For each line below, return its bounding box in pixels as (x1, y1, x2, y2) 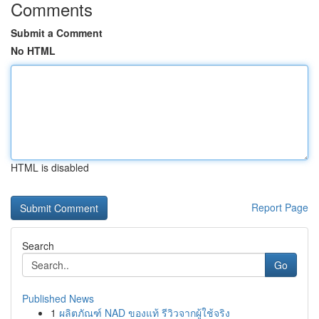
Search (22, 239, 54, 253)
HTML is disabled (11, 160, 89, 174)
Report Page (251, 200, 308, 214)
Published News (22, 291, 94, 305)
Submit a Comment (11, 26, 103, 40)
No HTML (11, 43, 56, 58)
